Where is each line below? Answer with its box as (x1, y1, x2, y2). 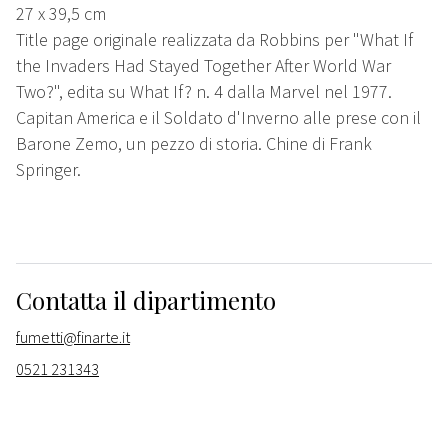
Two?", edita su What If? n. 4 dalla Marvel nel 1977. (16, 80, 392, 104)
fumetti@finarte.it (16, 327, 130, 348)
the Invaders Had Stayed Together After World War (16, 54, 391, 78)
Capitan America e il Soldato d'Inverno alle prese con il (16, 106, 421, 130)
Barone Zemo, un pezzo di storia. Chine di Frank (16, 132, 372, 156)
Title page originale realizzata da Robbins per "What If (16, 28, 413, 52)
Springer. (16, 158, 81, 182)
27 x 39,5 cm (16, 2, 106, 26)
